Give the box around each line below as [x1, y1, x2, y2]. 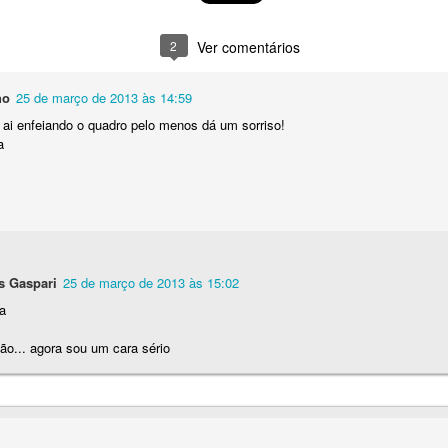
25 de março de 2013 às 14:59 [16, 88, 192, 107]
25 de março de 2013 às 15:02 [62, 272, 239, 292]
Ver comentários [196, 37, 300, 57]
